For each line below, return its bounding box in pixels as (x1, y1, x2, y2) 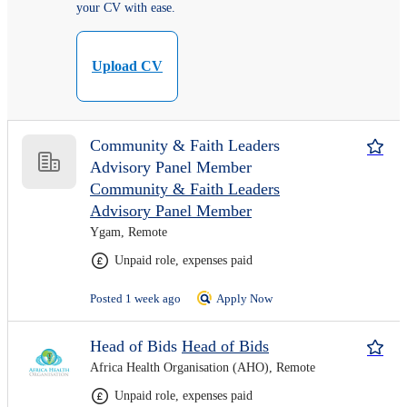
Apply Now (216, 292, 273, 305)
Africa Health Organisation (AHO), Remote (90, 361, 315, 374)
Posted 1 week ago (90, 292, 184, 305)
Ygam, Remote (90, 225, 167, 239)
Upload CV (92, 58, 163, 74)
